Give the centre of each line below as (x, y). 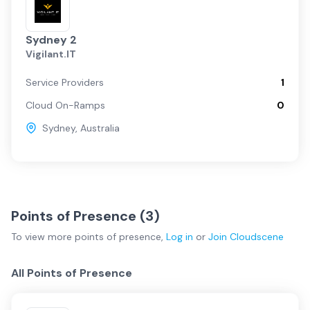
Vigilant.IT (51, 54)
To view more (43, 237)
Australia (100, 128)
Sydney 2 (51, 40)
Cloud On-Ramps (65, 105)
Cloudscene (257, 237)
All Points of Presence (72, 273)
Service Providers (65, 82)
